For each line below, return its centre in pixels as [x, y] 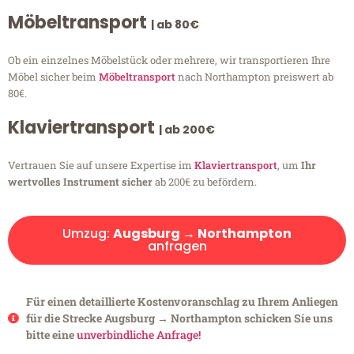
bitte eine [51, 335]
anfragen [177, 247]
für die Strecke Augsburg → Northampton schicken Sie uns [179, 318]
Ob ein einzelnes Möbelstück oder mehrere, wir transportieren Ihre [169, 60]
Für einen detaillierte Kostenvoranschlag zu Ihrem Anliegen [182, 302]
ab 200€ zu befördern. [205, 182]
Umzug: [88, 234]
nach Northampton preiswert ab [254, 77]
